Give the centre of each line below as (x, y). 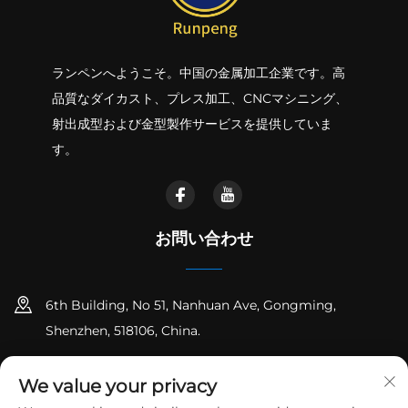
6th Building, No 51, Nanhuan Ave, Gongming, (191, 306)
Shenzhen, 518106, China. (123, 331)
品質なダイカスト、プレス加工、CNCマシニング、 (199, 99)
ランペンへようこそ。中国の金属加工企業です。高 (198, 73)
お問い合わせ (204, 239)
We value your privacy (117, 386)
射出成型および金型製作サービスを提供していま (192, 124)
